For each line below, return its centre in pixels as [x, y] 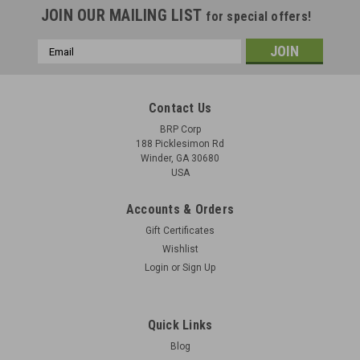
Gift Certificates [180, 231]
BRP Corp [180, 129]
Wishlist [180, 249]
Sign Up [199, 268]
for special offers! [259, 16]
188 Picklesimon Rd [180, 144]
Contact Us [180, 108]
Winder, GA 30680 [180, 158]
